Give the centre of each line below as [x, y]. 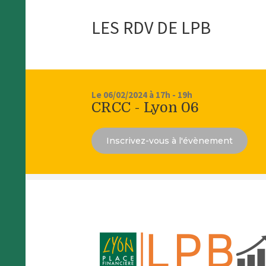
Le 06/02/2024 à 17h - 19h [142, 95]
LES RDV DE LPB [151, 28]
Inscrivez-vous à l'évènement [170, 141]
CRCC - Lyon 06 [145, 108]
